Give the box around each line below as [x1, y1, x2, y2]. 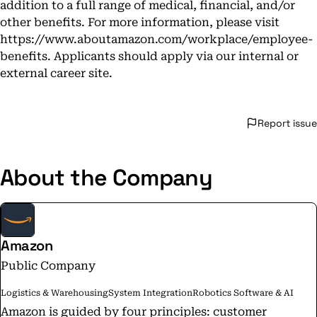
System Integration [108, 288, 192, 298]
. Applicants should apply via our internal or [47, 50, 299, 63]
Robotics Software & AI [192, 288, 294, 298]
